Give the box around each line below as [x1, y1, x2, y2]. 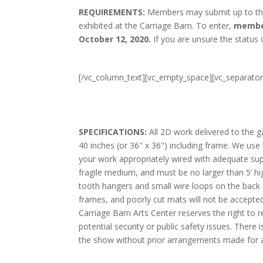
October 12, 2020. [79, 33, 151, 45]
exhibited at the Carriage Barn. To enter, [79, 20, 234, 32]
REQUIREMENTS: [79, 6, 146, 18]
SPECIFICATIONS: [79, 126, 147, 138]
